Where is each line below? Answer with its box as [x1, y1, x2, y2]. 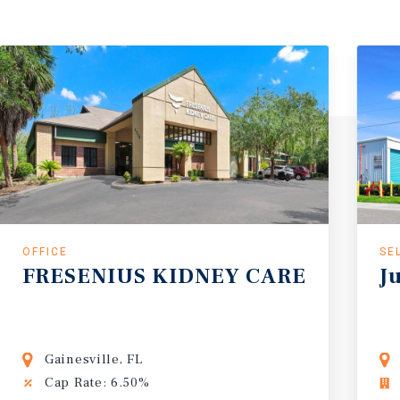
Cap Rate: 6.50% [45, 374, 150, 391]
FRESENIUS [22, 262, 146, 290]
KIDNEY [152, 262, 240, 290]
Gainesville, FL [45, 351, 143, 368]
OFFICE [22, 246, 68, 258]
